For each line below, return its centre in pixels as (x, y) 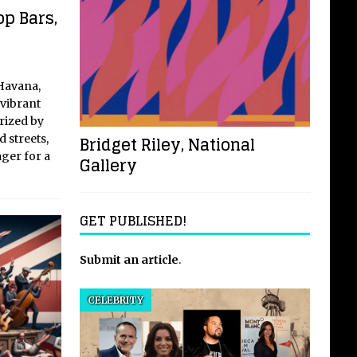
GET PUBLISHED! (133, 221)
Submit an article (129, 260)
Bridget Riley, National (167, 145)
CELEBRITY (115, 300)
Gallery (108, 166)
